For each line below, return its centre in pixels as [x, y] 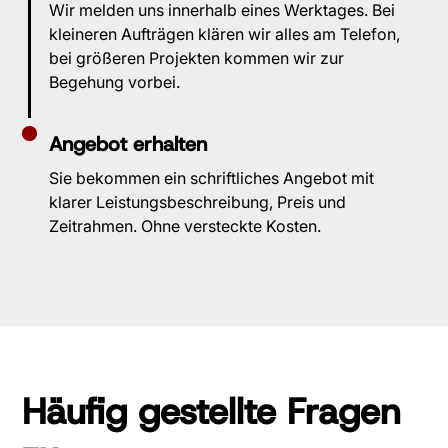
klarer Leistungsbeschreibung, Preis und [198, 202]
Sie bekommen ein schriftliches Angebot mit [212, 178]
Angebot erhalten [128, 144]
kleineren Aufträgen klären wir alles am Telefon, [225, 34]
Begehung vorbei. [115, 82]
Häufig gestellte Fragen [211, 411]
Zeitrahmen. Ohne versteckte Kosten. [185, 226]
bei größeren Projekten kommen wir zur [197, 58]
